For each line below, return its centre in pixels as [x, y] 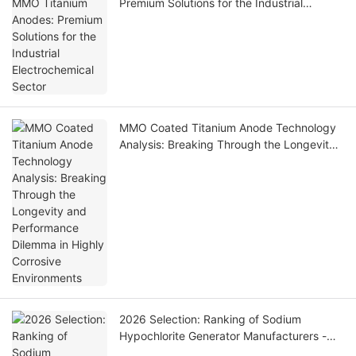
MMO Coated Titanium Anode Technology [228, 128]
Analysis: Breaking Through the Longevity [227, 145]
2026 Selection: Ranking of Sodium [210, 319]
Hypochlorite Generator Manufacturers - [223, 336]
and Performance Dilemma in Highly [212, 161]
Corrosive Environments [180, 178]
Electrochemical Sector [179, 20]
